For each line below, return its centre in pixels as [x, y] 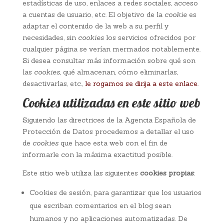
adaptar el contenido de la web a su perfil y [95, 26]
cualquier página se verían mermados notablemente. [111, 49]
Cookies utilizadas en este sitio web [111, 103]
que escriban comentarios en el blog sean [100, 205]
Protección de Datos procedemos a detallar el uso [108, 131]
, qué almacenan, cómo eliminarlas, [119, 72]
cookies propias [167, 173]
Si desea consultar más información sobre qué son [109, 60]
